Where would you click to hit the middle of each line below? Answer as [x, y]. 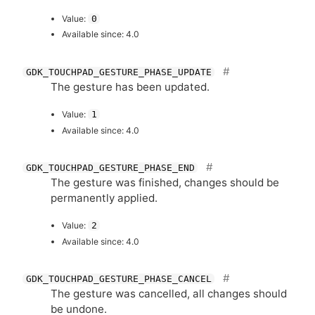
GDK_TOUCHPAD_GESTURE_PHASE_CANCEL [118, 279]
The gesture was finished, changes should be [165, 183]
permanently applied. [104, 198]
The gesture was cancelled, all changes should [169, 294]
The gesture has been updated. [130, 87]
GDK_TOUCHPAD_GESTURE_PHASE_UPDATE [118, 72]
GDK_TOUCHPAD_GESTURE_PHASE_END [110, 168]
